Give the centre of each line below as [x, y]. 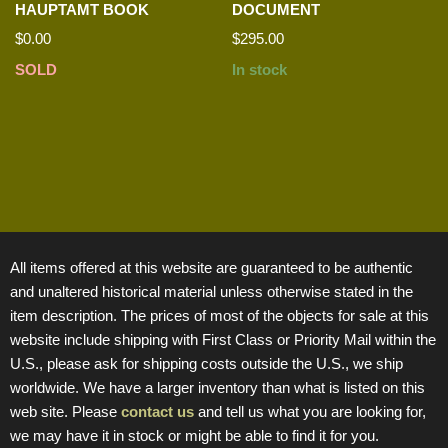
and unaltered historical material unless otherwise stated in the [211, 291]
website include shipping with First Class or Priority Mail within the [223, 339]
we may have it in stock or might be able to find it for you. [194, 435]
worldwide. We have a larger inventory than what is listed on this [217, 387]
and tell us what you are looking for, [310, 411]
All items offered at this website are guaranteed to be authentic [211, 267]
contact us [157, 411]
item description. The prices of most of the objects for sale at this [219, 315]
